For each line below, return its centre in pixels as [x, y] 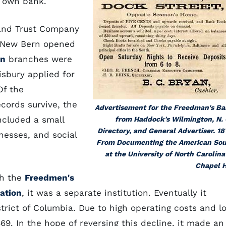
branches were [39, 59]
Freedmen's [49, 178]
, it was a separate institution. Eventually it [114, 193]
